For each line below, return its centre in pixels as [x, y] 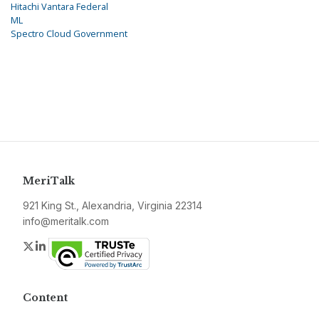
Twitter [53, 246]
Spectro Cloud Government [69, 34]
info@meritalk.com [66, 221]
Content [45, 298]
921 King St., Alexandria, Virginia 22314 [113, 206]
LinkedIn [69, 246]
